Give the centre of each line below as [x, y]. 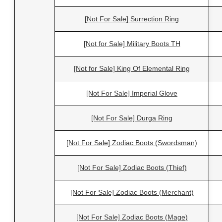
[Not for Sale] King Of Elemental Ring [132, 69]
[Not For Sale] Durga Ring [132, 118]
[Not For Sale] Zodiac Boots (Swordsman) [132, 143]
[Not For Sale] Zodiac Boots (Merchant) [132, 193]
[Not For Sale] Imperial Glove [132, 93]
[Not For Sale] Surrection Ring [132, 19]
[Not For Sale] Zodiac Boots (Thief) [132, 168]
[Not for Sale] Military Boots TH [132, 44]
